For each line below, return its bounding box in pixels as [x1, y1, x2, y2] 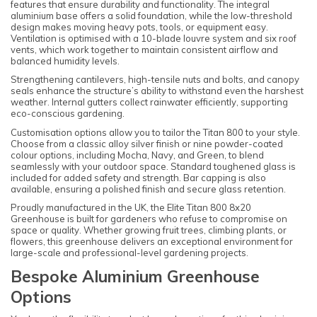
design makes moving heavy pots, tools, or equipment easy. [11, 21, 268, 33]
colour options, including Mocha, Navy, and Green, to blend [11, 149, 264, 161]
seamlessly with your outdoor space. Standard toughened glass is [11, 160, 296, 172]
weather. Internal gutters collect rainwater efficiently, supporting [11, 96, 288, 108]
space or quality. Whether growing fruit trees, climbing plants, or [11, 224, 287, 236]
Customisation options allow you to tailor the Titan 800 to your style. [11, 126, 300, 138]
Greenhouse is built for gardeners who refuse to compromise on [11, 213, 287, 225]
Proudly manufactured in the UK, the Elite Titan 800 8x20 [11, 202, 251, 214]
